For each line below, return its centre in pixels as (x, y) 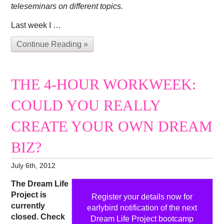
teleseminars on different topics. (67, 6)
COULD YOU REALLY (86, 106)
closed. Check (38, 216)
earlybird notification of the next (142, 207)
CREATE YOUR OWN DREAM (112, 127)
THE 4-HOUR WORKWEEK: (104, 85)
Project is (29, 194)
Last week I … (36, 25)
